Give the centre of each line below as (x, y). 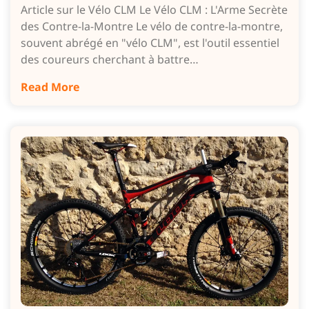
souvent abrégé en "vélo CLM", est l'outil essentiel (150, 43)
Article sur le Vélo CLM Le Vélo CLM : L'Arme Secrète (154, 10)
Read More (50, 87)
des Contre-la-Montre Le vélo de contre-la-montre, (152, 26)
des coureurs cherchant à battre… (110, 59)
